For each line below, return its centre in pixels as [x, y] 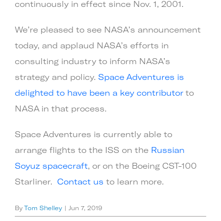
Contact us [80, 181]
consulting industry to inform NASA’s [92, 61]
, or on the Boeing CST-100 [142, 165]
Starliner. [36, 181]
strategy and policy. [56, 76]
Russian [168, 149]
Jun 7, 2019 [85, 207]
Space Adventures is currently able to [93, 134]
